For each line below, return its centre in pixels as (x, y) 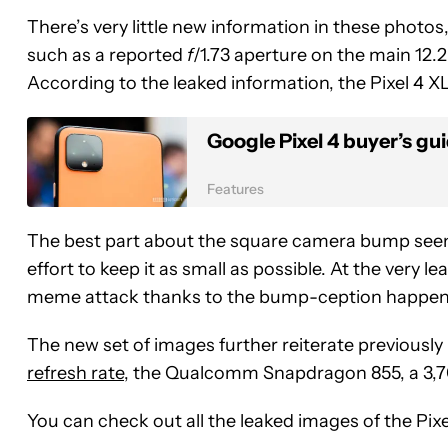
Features (235, 188)
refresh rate (75, 372)
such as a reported (107, 54)
